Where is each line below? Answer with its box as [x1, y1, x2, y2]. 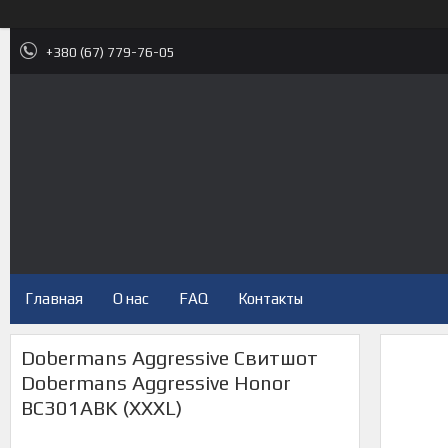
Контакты [238, 290, 303, 307]
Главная [25, 290, 83, 307]
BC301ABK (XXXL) [21, 396, 182, 419]
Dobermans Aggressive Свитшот [21, 346, 318, 369]
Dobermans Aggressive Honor [21, 371, 291, 394]
